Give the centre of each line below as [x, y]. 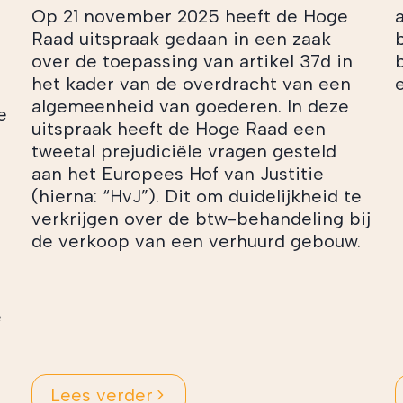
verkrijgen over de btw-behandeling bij [201, 218]
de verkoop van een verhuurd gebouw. [197, 241]
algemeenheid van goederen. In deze [191, 106]
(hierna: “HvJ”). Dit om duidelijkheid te [197, 196]
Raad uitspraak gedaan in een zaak [182, 38]
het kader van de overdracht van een [192, 83]
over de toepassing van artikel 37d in [193, 61]
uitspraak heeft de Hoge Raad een [179, 128]
